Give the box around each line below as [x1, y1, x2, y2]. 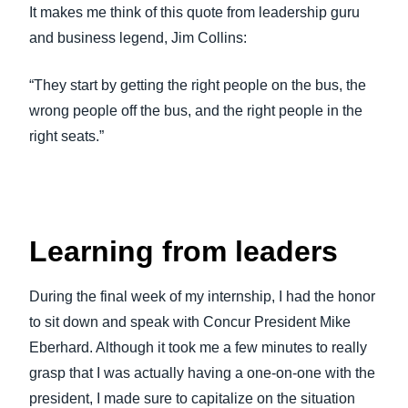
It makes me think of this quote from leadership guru [29, 5, 360, 20]
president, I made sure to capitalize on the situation [29, 391, 355, 406]
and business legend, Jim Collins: [29, 30, 247, 46]
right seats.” [29, 128, 104, 144]
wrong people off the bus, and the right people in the [29, 103, 362, 118]
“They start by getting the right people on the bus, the [29, 77, 366, 93]
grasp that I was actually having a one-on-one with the [29, 365, 375, 381]
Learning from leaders [29, 235, 338, 268]
